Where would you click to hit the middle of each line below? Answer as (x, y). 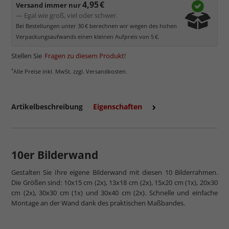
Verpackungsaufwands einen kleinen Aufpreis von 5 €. (88, 36)
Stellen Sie (27, 55)
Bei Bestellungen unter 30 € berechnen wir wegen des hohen (96, 26)
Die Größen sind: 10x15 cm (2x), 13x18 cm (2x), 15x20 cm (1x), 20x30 (114, 182)
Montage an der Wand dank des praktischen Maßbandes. (98, 203)
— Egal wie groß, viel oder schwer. (67, 15)
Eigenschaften (118, 106)
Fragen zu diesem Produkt (84, 55)
